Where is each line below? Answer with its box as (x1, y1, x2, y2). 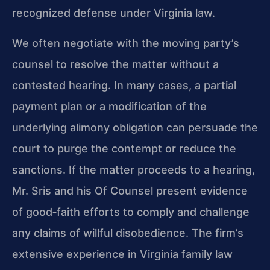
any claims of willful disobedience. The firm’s (12, 226, 243, 239)
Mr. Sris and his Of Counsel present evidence (12, 184, 248, 197)
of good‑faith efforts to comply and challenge (12, 205, 250, 218)
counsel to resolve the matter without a (12, 57, 219, 71)
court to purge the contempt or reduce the (12, 142, 236, 155)
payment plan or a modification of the (12, 99, 207, 113)
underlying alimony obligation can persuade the (12, 121, 258, 134)
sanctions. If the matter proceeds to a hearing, (12, 163, 255, 176)
